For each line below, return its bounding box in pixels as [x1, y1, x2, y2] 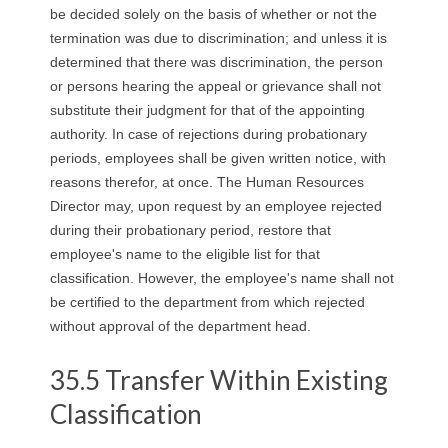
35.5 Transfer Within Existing [50, 363, 388, 396]
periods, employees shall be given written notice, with [50, 149, 386, 166]
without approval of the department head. [50, 317, 311, 334]
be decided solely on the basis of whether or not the [50, 5, 377, 22]
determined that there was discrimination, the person [50, 53, 383, 70]
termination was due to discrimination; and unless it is [50, 29, 387, 46]
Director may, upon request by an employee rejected [50, 197, 382, 214]
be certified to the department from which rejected [50, 293, 365, 310]
